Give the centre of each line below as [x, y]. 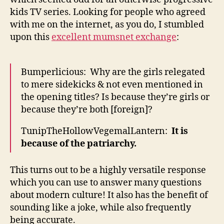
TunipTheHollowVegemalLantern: [96, 131]
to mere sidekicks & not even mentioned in [112, 85]
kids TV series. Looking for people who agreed [108, 12]
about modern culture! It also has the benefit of [109, 195]
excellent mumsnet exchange [114, 37]
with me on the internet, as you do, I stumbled [107, 25]
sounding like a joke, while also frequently [100, 207]
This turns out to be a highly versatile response [108, 170]
